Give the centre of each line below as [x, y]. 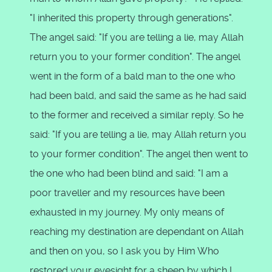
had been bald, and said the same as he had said [138, 96]
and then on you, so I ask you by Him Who [124, 251]
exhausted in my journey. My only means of [127, 212]
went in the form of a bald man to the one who [133, 76]
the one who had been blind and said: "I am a [129, 173]
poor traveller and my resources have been [127, 193]
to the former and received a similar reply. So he [137, 115]
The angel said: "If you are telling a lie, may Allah [137, 37]
